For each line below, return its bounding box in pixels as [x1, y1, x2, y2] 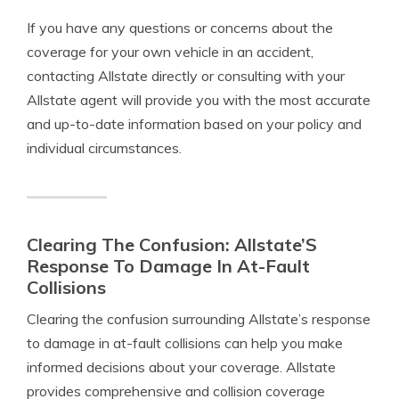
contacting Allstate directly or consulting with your [27, 67, 345, 85]
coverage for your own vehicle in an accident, [27, 43, 313, 61]
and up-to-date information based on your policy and [27, 115, 362, 133]
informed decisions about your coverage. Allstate [27, 358, 336, 376]
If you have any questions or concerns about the [27, 19, 333, 37]
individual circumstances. [27, 139, 182, 157]
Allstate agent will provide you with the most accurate [27, 91, 370, 109]
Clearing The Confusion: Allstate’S [27, 233, 317, 256]
